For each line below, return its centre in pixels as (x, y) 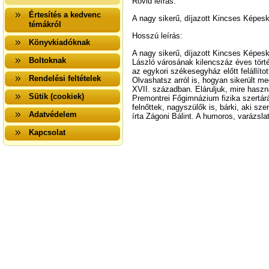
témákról (45, 24)
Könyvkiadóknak (59, 42)
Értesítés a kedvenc (65, 15)
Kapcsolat (47, 132)
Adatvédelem (53, 114)
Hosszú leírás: (157, 36)
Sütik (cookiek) (56, 96)
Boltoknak (47, 60)
